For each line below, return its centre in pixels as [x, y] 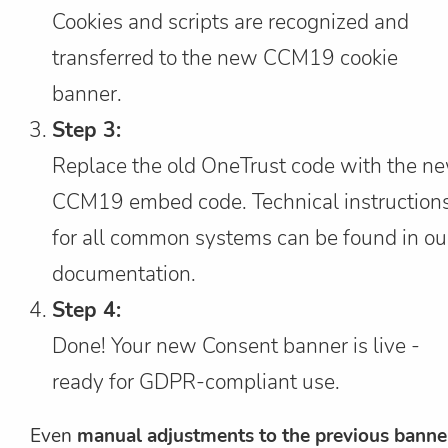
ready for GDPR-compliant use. [196, 382]
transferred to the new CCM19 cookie [225, 58]
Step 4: [87, 310]
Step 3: [87, 130]
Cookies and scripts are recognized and [231, 22]
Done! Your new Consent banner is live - [236, 346]
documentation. [124, 274]
